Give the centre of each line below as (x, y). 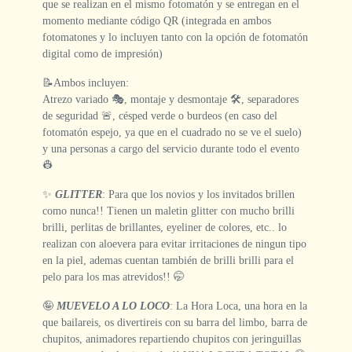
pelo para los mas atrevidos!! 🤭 (114, 277)
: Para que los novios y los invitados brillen (198, 194)
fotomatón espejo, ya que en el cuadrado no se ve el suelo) (172, 132)
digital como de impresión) (103, 54)
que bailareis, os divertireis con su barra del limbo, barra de (175, 323)
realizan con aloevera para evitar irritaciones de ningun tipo (174, 244)
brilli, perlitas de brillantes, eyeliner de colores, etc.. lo (165, 227)
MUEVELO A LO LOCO (113, 306)
